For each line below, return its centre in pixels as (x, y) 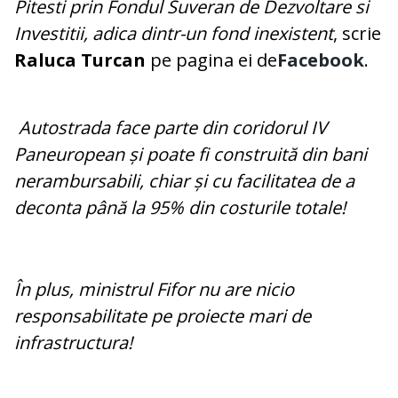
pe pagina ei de (211, 60)
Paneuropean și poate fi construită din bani (191, 155)
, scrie (357, 34)
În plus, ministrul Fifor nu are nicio (154, 290)
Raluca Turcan (80, 60)
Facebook (321, 60)
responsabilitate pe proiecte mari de (163, 316)
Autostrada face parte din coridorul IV (171, 128)
